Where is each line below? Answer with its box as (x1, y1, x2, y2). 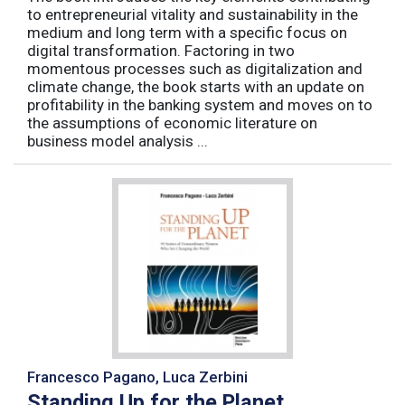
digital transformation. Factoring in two (27, 41, 295, 60)
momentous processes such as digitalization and (27, 59, 363, 78)
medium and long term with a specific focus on (27, 23, 347, 42)
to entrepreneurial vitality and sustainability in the (27, 5, 358, 24)
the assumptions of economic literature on (27, 113, 317, 132)
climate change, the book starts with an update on (27, 77, 364, 96)
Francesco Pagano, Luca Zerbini (27, 367, 248, 386)
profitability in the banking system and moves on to (27, 95, 372, 114)
